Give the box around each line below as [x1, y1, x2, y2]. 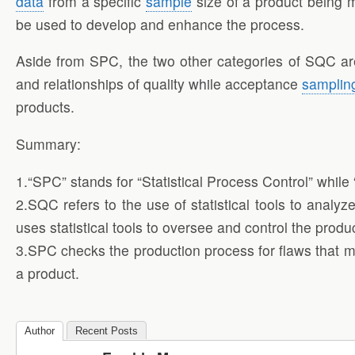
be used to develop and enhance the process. [16, 13, 304, 34]
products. [16, 97, 74, 117]
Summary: [16, 133, 81, 154]
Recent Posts [75, 325, 138, 338]
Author [25, 325, 55, 338]
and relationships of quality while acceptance [16, 74, 302, 94]
